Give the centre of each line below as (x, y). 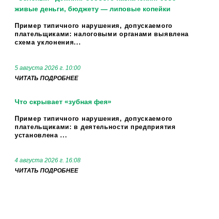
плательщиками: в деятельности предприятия (95, 127)
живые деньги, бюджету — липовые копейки (93, 9)
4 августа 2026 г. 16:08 (48, 161)
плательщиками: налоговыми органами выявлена (102, 34)
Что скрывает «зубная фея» (63, 101)
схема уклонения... (48, 42)
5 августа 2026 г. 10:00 (48, 68)
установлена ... (41, 135)
